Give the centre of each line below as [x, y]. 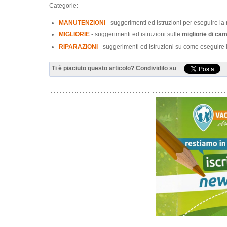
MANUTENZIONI [82, 23]
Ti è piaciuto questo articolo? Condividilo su [114, 68]
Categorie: [64, 5]
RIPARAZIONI [79, 46]
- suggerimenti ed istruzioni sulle [136, 35]
